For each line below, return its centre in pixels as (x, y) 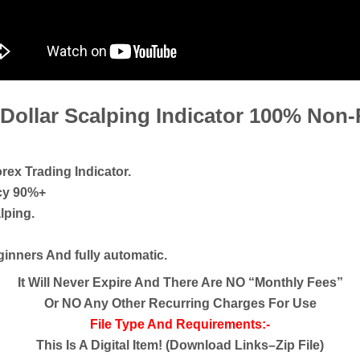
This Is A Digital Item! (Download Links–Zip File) (180, 345)
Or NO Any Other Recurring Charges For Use (180, 303)
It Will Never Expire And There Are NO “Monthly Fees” (180, 282)
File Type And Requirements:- (180, 324)
